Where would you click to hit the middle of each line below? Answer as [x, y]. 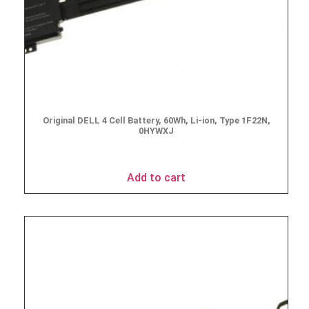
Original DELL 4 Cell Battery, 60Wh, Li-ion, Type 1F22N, [156, 121]
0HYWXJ [156, 131]
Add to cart [156, 178]
